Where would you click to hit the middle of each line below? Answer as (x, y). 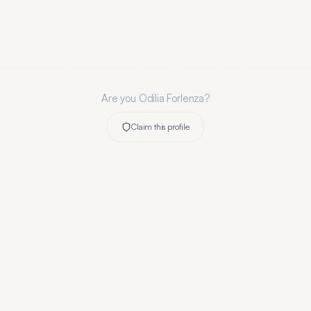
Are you (120, 98)
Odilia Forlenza (171, 98)
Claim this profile (160, 127)
